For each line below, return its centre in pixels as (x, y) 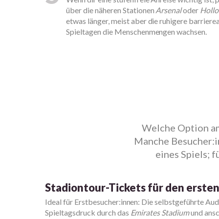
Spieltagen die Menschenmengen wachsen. (137, 32)
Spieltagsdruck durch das (88, 212)
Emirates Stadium (160, 212)
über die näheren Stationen (111, 10)
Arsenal (169, 10)
